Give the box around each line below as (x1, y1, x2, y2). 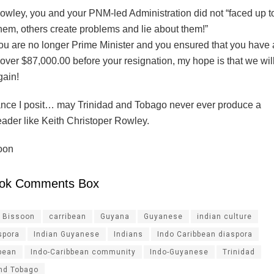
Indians (114, 230, 143, 239)
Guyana (100, 212, 130, 221)
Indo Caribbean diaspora (157, 230, 253, 239)
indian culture (197, 212, 252, 221)
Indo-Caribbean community (31, 248, 136, 257)
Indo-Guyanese (150, 248, 209, 257)
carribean (49, 212, 86, 221)
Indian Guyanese (34, 230, 100, 239)
